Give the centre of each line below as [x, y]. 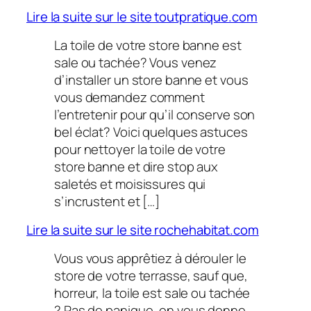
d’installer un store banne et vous [151, 79]
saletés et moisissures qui [130, 184]
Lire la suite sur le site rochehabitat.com [143, 230]
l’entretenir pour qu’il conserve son [155, 114]
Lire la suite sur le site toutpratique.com [142, 17]
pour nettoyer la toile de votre [140, 149]
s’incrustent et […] [107, 201]
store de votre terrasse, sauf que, [151, 275]
